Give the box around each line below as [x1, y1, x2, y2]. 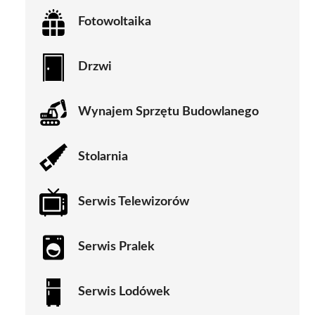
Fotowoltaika [78, 15, 151, 29]
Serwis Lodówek [78, 285, 170, 299]
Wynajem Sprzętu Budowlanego [78, 105, 259, 119]
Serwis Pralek [78, 240, 155, 254]
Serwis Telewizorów [78, 195, 189, 209]
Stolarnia [78, 150, 128, 164]
